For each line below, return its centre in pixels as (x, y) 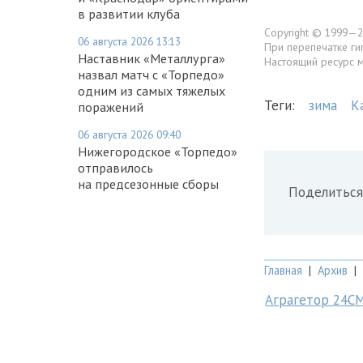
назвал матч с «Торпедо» (151, 74)
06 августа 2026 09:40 (129, 134)
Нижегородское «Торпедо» (158, 151)
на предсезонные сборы (148, 184)
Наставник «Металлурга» (152, 58)
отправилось (115, 167)
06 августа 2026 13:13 (129, 41)
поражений (111, 107)
